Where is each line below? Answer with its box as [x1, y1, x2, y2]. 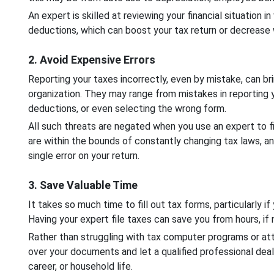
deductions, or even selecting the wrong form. [28, 102, 229, 114]
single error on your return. [28, 149, 142, 161]
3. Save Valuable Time [28, 178, 138, 191]
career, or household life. [28, 260, 133, 272]
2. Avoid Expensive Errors [28, 53, 155, 66]
